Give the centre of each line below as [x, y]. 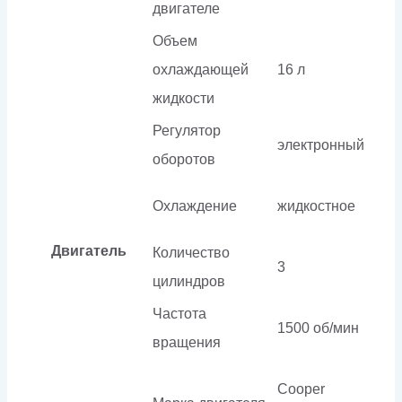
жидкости [184, 98]
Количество [191, 252]
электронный [321, 144]
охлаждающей [201, 69]
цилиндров [189, 281]
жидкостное [316, 205]
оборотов [184, 159]
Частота [179, 313]
